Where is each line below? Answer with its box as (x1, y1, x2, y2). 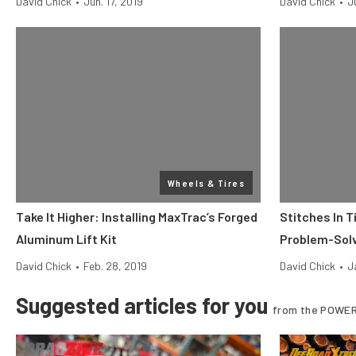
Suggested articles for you (16, 292, 273, 319)
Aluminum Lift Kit (16, 231, 117, 246)
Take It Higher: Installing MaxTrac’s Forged (16, 209, 257, 224)
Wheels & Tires (167, 177, 245, 188)
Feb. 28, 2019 (83, 259, 147, 273)
